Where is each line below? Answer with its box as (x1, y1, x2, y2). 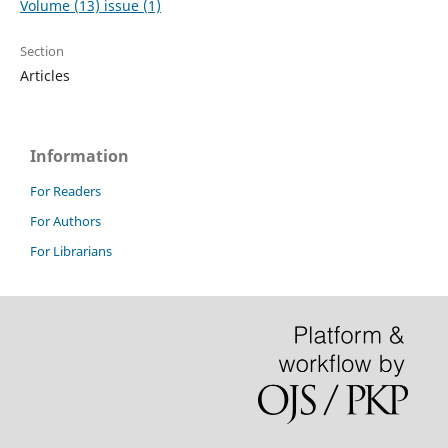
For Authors (30, 212, 101, 231)
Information (30, 145, 129, 168)
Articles (19, 66, 70, 86)
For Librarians (30, 242, 112, 261)
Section (19, 42, 64, 61)
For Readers (30, 182, 101, 201)
